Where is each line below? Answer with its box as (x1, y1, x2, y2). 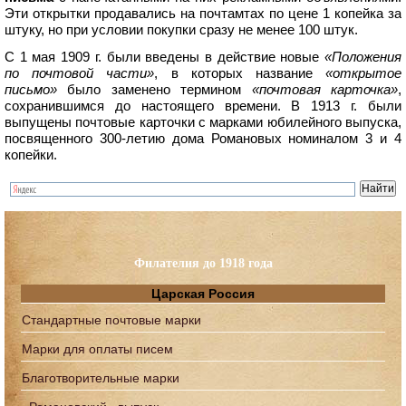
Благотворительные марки (22, 371, 179, 386)
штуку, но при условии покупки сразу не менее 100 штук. (5, 22, 358, 38)
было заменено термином (57, 82, 252, 98)
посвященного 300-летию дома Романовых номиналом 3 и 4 (5, 130, 401, 147)
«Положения (324, 49, 401, 65)
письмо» (5, 82, 57, 98)
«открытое (325, 65, 402, 82)
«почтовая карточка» (251, 82, 399, 98)
